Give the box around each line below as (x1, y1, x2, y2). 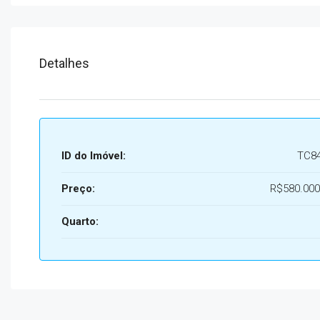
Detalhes (39, 56, 89, 71)
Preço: (61, 182, 95, 195)
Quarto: (61, 215, 99, 228)
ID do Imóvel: (61, 149, 126, 162)
